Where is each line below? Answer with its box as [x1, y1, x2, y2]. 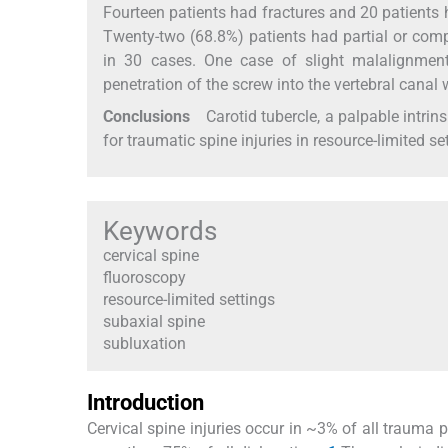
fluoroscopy [103, 268, 186, 288]
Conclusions [103, 107, 190, 127]
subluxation [103, 334, 186, 354]
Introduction [87, 390, 204, 416]
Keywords [103, 216, 217, 247]
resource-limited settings [103, 290, 275, 310]
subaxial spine [103, 312, 205, 332]
